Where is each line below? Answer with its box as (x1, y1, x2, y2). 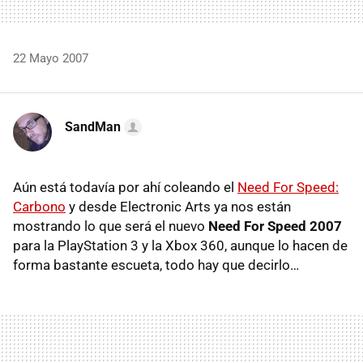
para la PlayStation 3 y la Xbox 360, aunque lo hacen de (13, 237, 348, 254)
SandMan (65, 119, 121, 135)
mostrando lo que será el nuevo (13, 218, 208, 234)
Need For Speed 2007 (208, 218, 342, 234)
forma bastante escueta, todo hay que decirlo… (13, 257, 299, 273)
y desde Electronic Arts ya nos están (66, 199, 291, 215)
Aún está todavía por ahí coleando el (13, 179, 237, 195)
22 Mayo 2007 (13, 51, 88, 66)
